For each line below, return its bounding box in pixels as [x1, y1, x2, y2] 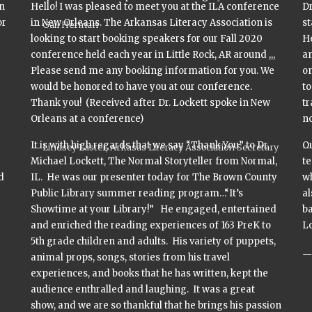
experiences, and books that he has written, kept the [31, 267, 268, 279]
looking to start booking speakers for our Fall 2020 [31, 33, 263, 45]
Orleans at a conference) [31, 113, 143, 125]
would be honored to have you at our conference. [31, 81, 252, 93]
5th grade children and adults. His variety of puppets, [31, 235, 276, 247]
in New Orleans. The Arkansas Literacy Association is [31, 17, 272, 29]
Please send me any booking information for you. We [31, 65, 274, 77]
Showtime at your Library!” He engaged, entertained [31, 203, 276, 215]
